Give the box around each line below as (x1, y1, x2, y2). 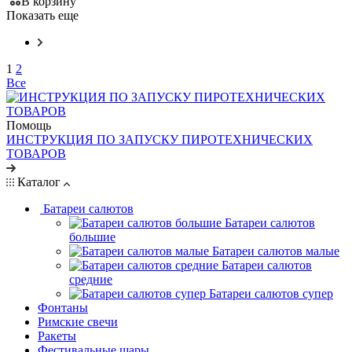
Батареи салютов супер (209, 286, 333, 300)
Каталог (14, 174, 64, 189)
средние (69, 272, 112, 286)
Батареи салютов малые (212, 244, 339, 258)
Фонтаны (38, 300, 88, 314)
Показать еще (6, 8, 79, 22)
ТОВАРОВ (6, 146, 66, 160)
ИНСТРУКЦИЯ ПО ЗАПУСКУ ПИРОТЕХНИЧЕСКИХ (6, 132, 313, 146)
